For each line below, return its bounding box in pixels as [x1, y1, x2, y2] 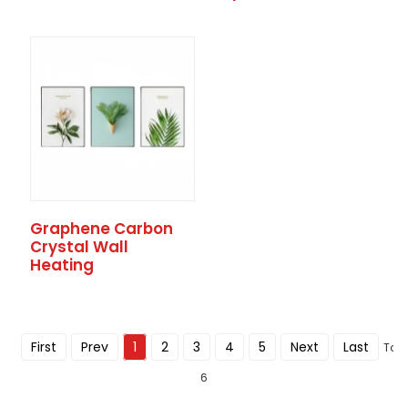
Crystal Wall [29, 236, 128, 259]
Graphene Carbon [29, 218, 173, 240]
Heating [29, 254, 94, 277]
